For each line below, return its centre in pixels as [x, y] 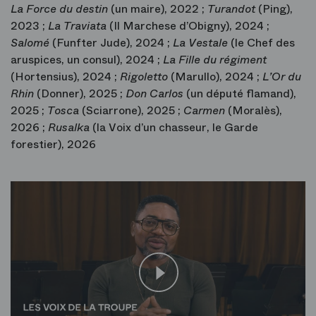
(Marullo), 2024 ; [217, 76]
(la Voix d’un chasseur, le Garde [174, 127]
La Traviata [79, 25]
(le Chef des [263, 42]
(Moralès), [255, 110]
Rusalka [69, 127]
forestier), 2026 [53, 144]
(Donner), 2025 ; [81, 93]
